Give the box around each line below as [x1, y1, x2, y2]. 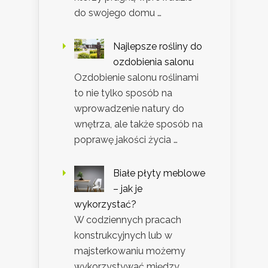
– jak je [113, 182, 142, 194]
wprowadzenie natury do [74, 102, 184, 114]
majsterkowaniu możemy [74, 245, 185, 257]
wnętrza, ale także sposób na [74, 118, 203, 130]
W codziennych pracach [74, 214, 181, 226]
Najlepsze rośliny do [113, 40, 202, 52]
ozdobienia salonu [113, 56, 194, 68]
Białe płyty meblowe [113, 167, 205, 179]
